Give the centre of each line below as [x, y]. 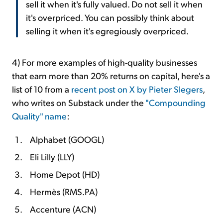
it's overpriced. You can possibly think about [110, 17]
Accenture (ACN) [63, 209]
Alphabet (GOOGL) [67, 139]
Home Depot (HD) [65, 174]
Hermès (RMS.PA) [64, 191]
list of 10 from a [42, 89]
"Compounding [175, 102]
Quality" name [39, 115]
